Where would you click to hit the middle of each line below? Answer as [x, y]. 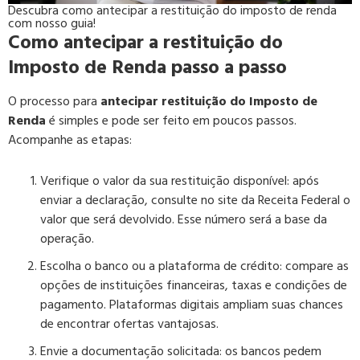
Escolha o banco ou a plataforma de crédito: [163, 266]
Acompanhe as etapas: [70, 139]
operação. [67, 238]
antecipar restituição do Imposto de [209, 101]
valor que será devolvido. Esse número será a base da [184, 219]
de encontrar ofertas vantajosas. [129, 323]
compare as [317, 266]
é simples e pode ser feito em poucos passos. [171, 120]
